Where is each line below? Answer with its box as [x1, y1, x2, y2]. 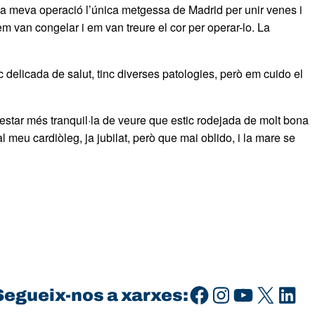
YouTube [231, 281, 241, 307]
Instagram [210, 281, 224, 307]
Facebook [188, 281, 197, 307]
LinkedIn [275, 281, 285, 307]
